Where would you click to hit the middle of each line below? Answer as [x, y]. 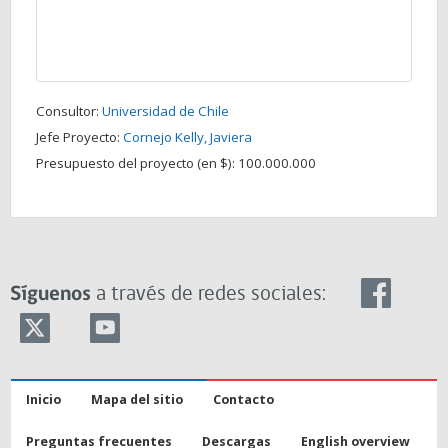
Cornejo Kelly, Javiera [187, 137]
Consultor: [69, 111]
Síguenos [50, 294]
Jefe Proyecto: [79, 137]
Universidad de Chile [165, 111]
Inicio [43, 399]
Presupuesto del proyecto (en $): [137, 163]
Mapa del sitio [137, 399]
